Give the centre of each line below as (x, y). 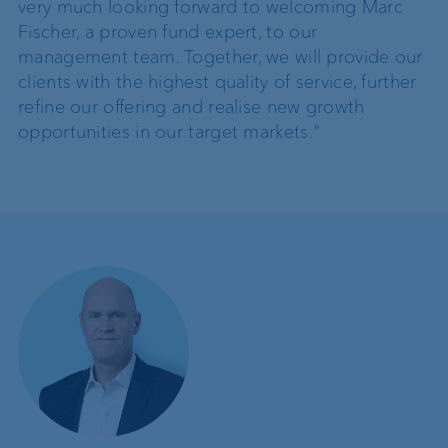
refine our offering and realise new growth (191, 106)
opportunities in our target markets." (169, 131)
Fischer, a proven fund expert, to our (168, 31)
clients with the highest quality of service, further (217, 81)
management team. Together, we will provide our (220, 56)
